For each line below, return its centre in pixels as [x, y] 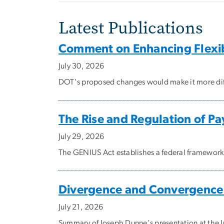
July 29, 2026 [81, 137]
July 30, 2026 [81, 66]
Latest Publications [133, 28]
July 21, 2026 [81, 207]
